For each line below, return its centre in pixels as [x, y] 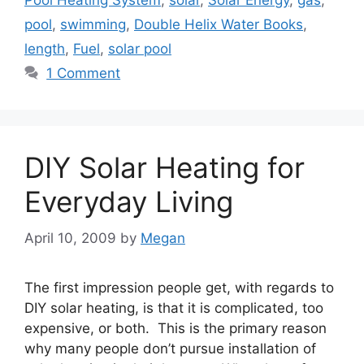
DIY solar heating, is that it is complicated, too [174, 308]
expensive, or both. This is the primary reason [175, 328]
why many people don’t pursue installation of [170, 348]
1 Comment [84, 74]
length [45, 49]
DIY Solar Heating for [165, 168]
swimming [93, 25]
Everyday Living [129, 202]
